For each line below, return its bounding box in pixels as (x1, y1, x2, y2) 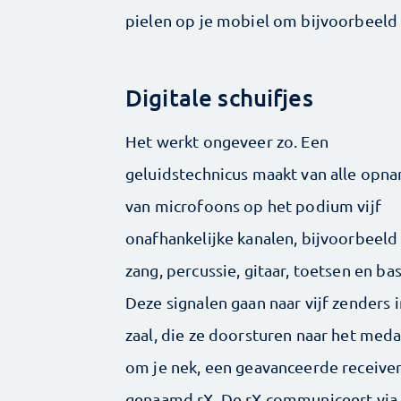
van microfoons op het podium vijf (125, 196, 381, 216)
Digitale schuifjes (125, 82, 313, 113)
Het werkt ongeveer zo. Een (125, 132, 328, 151)
